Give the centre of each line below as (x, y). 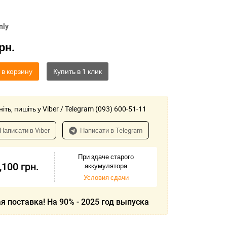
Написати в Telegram (111, 130)
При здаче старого (106, 157)
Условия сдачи (106, 178)
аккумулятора (106, 166)
